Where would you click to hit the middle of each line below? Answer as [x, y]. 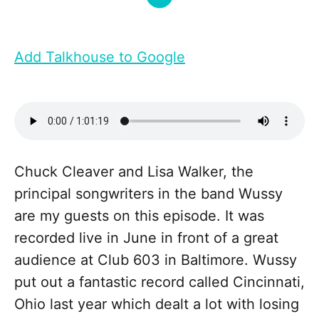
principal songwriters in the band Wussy [148, 194]
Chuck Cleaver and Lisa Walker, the [134, 172]
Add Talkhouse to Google [100, 57]
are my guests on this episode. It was [139, 216]
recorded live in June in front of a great [146, 238]
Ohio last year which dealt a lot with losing [157, 304]
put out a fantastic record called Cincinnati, [159, 282]
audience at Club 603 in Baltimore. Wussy [156, 260]
